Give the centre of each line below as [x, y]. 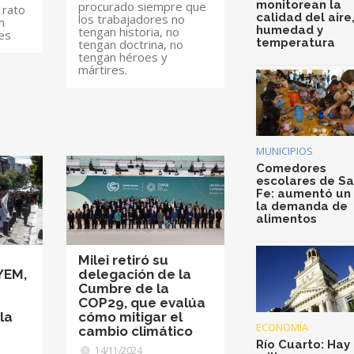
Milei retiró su [124, 260]
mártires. [103, 70]
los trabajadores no [132, 19]
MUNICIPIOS [284, 151]
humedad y [290, 30]
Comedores [291, 168]
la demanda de [302, 206]
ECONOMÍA [282, 327]
